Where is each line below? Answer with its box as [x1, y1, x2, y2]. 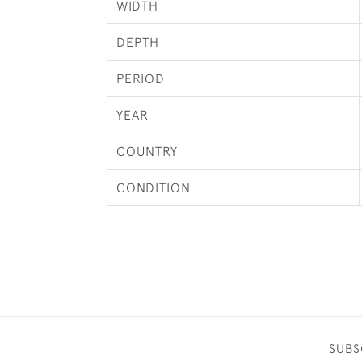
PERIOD [116, 71, 165, 86]
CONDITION [116, 180, 191, 195]
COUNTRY [116, 144, 178, 158]
